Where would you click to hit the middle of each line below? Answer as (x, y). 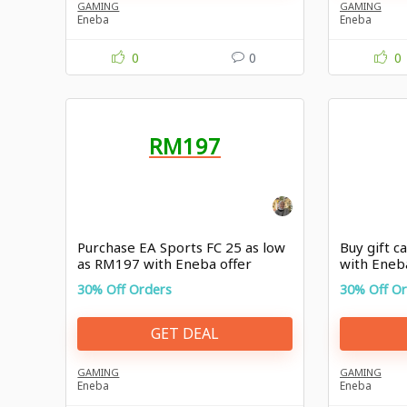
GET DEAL (185, 334)
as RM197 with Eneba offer (165, 263)
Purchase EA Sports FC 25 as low (182, 247)
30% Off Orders (125, 289)
